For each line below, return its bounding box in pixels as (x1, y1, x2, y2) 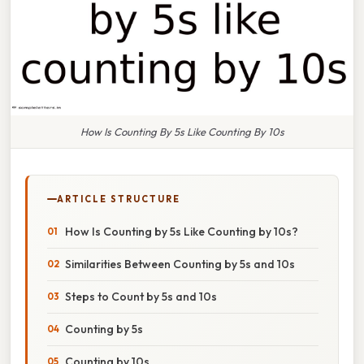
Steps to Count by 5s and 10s (65, 288, 217, 304)
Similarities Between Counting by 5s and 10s (65, 256, 295, 271)
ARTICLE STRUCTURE (57, 193, 180, 205)
